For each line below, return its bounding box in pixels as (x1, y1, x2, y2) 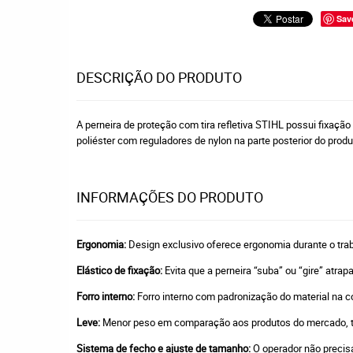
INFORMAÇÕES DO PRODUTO (76, 188, 263, 206)
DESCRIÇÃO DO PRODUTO (76, 68, 242, 87)
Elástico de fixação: (76, 263, 162, 277)
